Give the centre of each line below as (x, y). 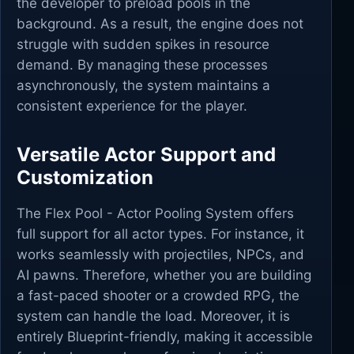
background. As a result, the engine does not (160, 24)
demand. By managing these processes (142, 65)
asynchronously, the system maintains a (143, 85)
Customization (85, 177)
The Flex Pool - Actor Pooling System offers (155, 213)
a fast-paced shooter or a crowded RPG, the (158, 296)
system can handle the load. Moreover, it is (153, 316)
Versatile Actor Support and (146, 154)
